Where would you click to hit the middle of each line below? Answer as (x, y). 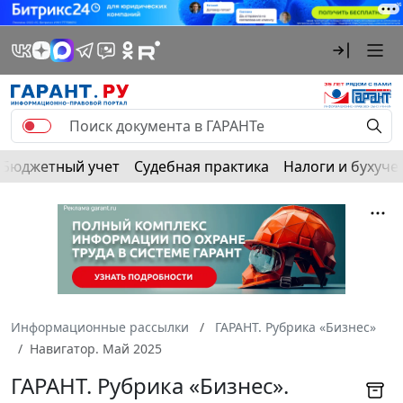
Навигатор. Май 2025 (96, 348)
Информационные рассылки (100, 327)
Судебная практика (201, 166)
